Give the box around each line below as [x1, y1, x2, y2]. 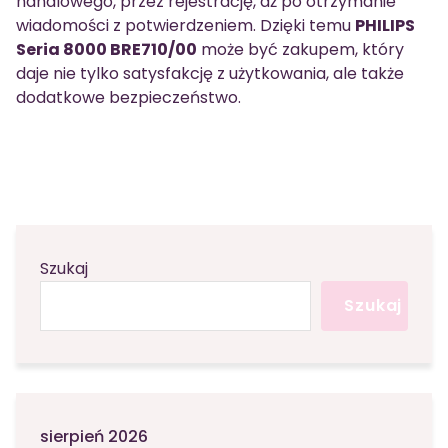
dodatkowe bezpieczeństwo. [16, 86, 241, 109]
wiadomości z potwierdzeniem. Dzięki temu [16, 14, 355, 37]
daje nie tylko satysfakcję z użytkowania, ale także [16, 62, 404, 85]
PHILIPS [355, 14, 415, 37]
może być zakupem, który [197, 38, 404, 61]
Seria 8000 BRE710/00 [16, 38, 197, 61]
